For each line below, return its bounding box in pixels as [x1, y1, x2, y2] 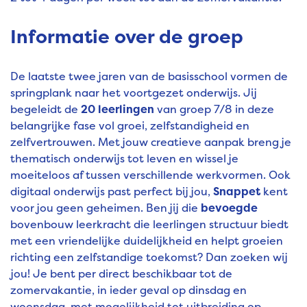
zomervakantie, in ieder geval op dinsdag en [10, 282, 247, 298]
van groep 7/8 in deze [154, 101, 274, 117]
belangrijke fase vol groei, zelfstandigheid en [10, 118, 249, 134]
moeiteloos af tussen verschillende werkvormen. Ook [10, 167, 291, 183]
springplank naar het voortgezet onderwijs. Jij [10, 85, 257, 101]
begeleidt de [10, 101, 81, 117]
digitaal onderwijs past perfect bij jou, [10, 184, 213, 199]
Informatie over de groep [10, 24, 243, 50]
